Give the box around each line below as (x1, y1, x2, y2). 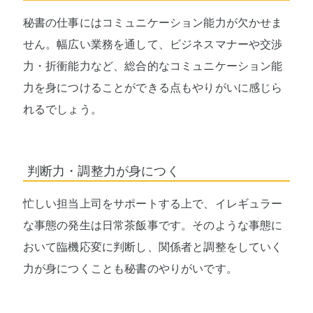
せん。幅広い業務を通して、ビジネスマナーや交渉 (22, 38, 283, 50)
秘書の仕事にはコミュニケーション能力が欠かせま (22, 16, 283, 29)
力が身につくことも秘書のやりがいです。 (22, 262, 238, 275)
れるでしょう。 (22, 103, 102, 115)
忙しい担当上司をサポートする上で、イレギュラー (22, 197, 283, 210)
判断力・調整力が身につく (27, 163, 180, 178)
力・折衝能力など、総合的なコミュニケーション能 (22, 59, 283, 72)
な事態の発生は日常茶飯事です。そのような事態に (22, 219, 283, 231)
